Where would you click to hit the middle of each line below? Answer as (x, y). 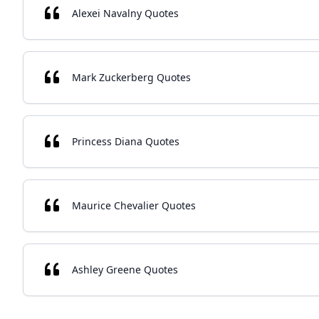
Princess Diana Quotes (126, 141)
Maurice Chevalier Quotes (134, 205)
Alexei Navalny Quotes (125, 13)
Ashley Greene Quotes (125, 270)
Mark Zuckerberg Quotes (131, 77)
